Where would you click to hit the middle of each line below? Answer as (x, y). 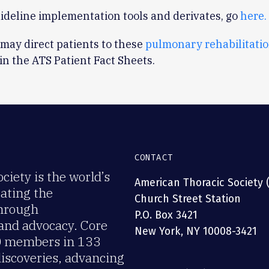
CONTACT (154, 157)
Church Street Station (188, 199)
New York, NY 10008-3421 (196, 231)
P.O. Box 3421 (166, 215)
